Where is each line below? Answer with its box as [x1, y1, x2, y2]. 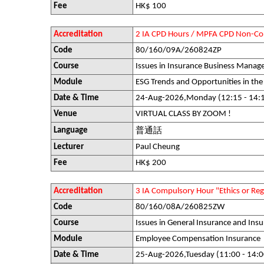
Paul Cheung [136, 143, 180, 151]
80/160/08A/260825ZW [136, 203, 225, 212]
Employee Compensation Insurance [136, 235, 260, 243]
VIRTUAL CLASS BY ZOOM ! [136, 110, 231, 118]
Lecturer [54, 143, 84, 151]
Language [54, 126, 88, 135]
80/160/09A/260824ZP [136, 46, 222, 55]
